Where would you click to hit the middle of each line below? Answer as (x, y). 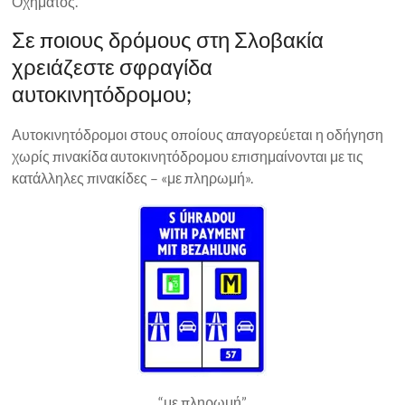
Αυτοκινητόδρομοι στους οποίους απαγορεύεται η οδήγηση (198, 134)
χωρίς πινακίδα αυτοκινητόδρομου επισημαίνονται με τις (188, 155)
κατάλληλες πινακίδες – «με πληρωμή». (133, 177)
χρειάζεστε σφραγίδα (113, 66)
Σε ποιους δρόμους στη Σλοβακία (168, 39)
